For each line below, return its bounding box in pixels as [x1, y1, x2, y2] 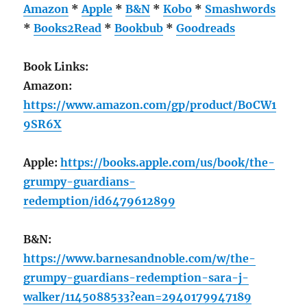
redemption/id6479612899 [23, 193, 176, 208]
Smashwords [205, 1, 276, 16]
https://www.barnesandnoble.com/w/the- [23, 251, 256, 265]
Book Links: [23, 59, 89, 73]
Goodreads [176, 21, 236, 35]
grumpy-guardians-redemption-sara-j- [23, 270, 249, 284]
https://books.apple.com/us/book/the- [60, 155, 275, 169]
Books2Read [34, 21, 102, 35]
